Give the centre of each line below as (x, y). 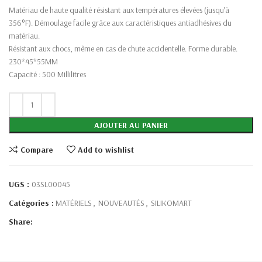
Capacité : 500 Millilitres (47, 75)
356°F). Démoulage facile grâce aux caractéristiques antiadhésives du (120, 23)
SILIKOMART (171, 203)
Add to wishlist (106, 149)
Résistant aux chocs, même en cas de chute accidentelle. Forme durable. (123, 49)
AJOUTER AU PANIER (131, 125)
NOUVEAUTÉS (121, 203)
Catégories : (31, 203)
